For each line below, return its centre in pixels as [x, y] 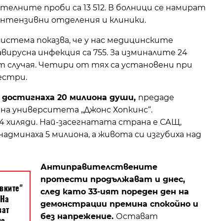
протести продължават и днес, [113, 180]
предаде [156, 98]
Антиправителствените [99, 167]
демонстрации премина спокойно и [119, 204]
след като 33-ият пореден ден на [115, 192]
